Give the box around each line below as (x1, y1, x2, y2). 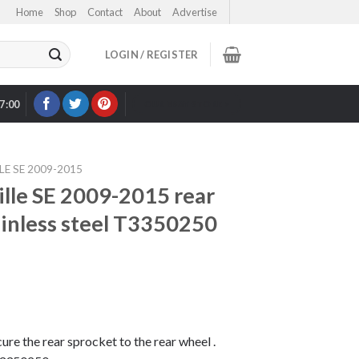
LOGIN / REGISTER (104, 48, 199, 61)
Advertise (172, 6, 217, 18)
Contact (87, 6, 123, 18)
